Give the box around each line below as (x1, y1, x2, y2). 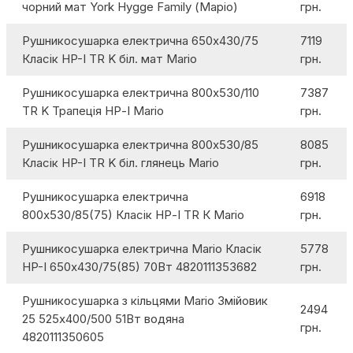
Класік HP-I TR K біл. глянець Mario (22, 155, 219, 171)
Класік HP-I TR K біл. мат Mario (22, 51, 197, 67)
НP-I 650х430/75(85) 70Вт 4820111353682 (22, 259, 257, 275)
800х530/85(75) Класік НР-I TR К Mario (22, 207, 244, 223)
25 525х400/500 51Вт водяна (22, 311, 184, 327)
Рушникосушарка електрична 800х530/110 (22, 85, 259, 101)
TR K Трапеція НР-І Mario (22, 103, 164, 119)
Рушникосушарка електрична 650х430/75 (22, 33, 258, 49)
